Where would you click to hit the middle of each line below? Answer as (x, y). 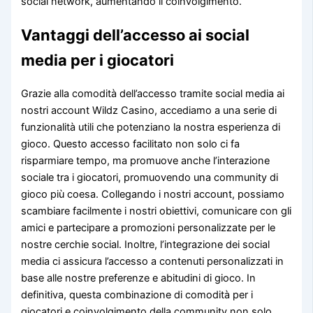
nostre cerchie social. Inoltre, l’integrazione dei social (146, 245)
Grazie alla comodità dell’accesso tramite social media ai (153, 94)
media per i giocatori (98, 60)
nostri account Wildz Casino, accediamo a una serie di (149, 111)
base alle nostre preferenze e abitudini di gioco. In (139, 278)
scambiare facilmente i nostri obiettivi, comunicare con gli (156, 211)
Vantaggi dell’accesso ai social (136, 35)
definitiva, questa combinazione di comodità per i (137, 295)
